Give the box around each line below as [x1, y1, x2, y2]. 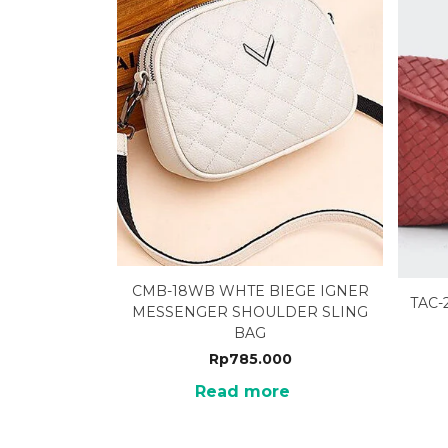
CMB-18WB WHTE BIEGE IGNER [131, 282, 369, 301]
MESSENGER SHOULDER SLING [132, 303, 369, 322]
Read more [195, 382, 291, 402]
